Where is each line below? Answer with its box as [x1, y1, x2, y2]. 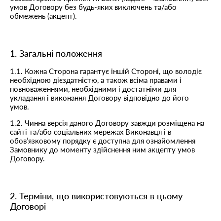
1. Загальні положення [10, 48, 105, 59]
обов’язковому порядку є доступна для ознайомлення [10, 136, 195, 145]
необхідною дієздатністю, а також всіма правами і [10, 75, 182, 84]
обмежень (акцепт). [10, 11, 79, 20]
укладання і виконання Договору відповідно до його [10, 93, 189, 102]
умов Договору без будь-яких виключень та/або [10, 2, 177, 11]
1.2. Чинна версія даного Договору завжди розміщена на [10, 118, 204, 127]
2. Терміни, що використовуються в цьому [10, 190, 183, 201]
